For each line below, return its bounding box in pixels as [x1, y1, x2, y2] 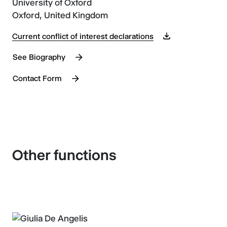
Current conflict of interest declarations [12, 31, 154, 41]
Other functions [12, 146, 117, 164]
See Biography [13, 52, 65, 62]
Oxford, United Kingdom [12, 10, 108, 20]
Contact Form [13, 73, 62, 83]
